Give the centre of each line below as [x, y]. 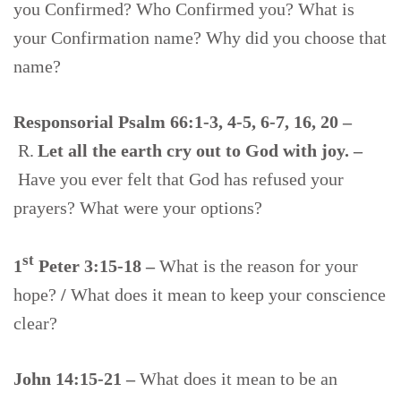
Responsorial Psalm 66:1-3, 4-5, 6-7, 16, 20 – [183, 122]
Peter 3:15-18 [90, 265]
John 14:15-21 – [77, 378]
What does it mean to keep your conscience [228, 294]
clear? [38, 323]
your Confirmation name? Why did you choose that [200, 38]
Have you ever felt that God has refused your [181, 179]
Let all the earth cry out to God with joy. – [200, 151]
